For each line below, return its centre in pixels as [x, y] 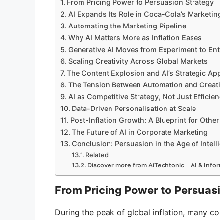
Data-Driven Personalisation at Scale [134, 109]
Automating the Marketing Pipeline [127, 26]
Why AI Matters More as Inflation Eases [135, 38]
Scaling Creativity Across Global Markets [138, 61]
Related [97, 155]
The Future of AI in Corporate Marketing [139, 132]
